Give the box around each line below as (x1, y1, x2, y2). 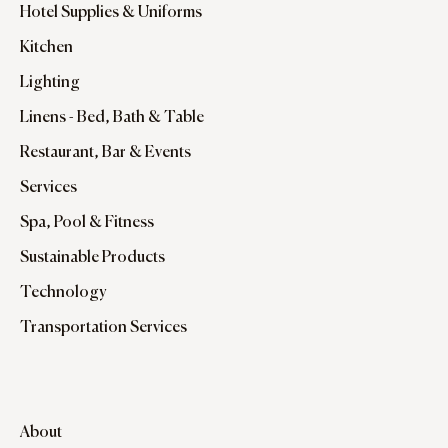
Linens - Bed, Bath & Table (20, 110, 204, 127)
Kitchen (20, 40, 73, 57)
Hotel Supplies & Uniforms (20, 5, 202, 22)
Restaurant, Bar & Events (20, 145, 191, 162)
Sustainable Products (20, 250, 165, 267)
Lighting (20, 75, 80, 92)
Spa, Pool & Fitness (20, 215, 154, 232)
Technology (20, 285, 106, 302)
